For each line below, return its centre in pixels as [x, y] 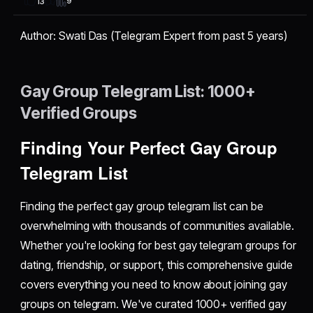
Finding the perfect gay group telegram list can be [142, 206]
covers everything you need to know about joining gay [154, 284]
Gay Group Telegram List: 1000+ [138, 91]
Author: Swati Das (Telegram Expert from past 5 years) [154, 35]
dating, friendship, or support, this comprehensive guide [156, 264]
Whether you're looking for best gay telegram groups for [158, 245]
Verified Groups [79, 112]
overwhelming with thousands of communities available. [157, 225]
